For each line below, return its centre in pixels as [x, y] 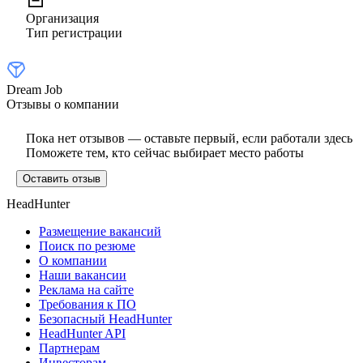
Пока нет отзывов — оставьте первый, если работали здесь [189, 138]
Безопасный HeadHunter [105, 318]
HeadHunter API [82, 333]
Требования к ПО [88, 304]
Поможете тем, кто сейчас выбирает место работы [165, 152]
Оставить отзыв [62, 178]
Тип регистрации [74, 32]
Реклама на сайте [86, 289]
